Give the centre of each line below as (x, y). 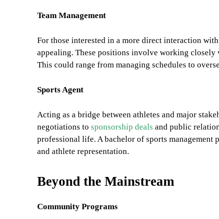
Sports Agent (60, 90)
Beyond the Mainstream (106, 182)
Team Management (72, 16)
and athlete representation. (83, 152)
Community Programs (77, 207)
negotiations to (64, 127)
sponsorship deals (122, 127)
